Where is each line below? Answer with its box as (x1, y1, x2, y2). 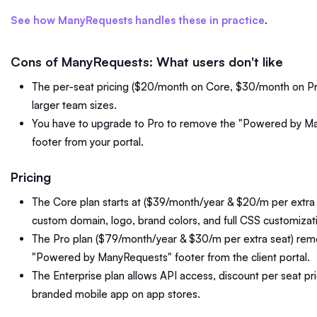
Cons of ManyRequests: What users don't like (11, 54, 287, 70)
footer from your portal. (32, 135, 144, 149)
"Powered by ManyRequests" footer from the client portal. (32, 250, 313, 264)
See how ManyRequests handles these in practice (11, 13, 265, 28)
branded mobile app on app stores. (32, 287, 203, 301)
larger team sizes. (32, 98, 117, 113)
